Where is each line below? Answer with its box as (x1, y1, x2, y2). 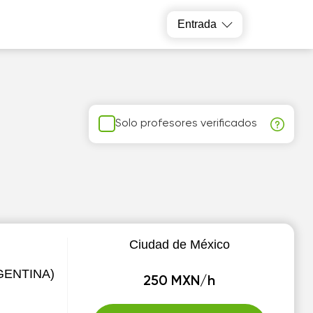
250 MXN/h (143, 275, 216, 289)
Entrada (177, 18, 217, 30)
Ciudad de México (129, 238, 230, 252)
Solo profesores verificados (115, 117, 258, 129)
